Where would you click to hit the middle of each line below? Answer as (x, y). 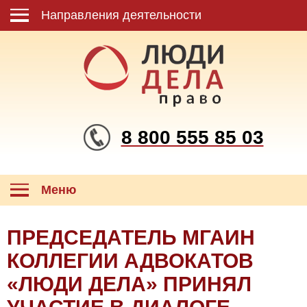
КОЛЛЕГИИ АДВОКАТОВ (130, 261)
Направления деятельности (121, 15)
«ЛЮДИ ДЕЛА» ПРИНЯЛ (129, 284)
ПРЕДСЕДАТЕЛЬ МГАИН (131, 237)
